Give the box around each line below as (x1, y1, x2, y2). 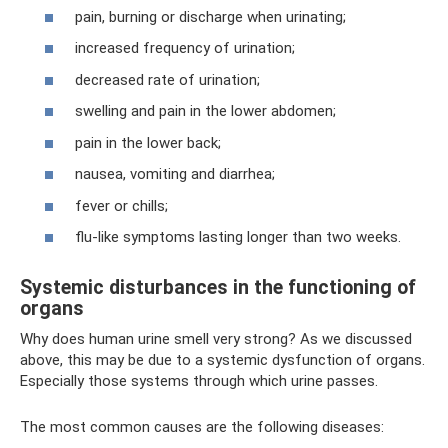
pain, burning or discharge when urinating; (75, 7, 346, 26)
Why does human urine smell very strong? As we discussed (20, 330, 412, 348)
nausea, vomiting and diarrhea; (75, 165, 275, 183)
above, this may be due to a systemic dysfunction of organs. (20, 351, 425, 369)
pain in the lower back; (75, 133, 221, 152)
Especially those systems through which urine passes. (20, 372, 378, 390)
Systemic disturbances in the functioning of (20, 276, 416, 300)
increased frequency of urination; (75, 39, 295, 57)
